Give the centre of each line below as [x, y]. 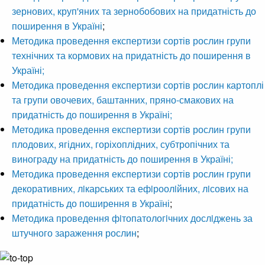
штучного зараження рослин [74, 233]
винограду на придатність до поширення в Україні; [122, 159]
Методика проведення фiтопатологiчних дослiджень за [132, 218]
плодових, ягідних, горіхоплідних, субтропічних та [121, 144]
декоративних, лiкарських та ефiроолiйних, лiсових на [130, 189]
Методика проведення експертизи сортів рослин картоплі [138, 85]
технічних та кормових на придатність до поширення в [131, 56]
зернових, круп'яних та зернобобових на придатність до [134, 11]
